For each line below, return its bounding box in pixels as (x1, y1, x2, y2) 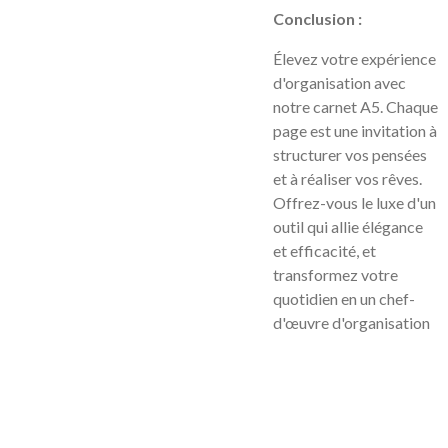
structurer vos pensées (273, 145, 427, 164)
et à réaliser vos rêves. (273, 169, 422, 188)
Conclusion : (273, 9, 362, 28)
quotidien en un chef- (273, 289, 415, 308)
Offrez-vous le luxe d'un (273, 193, 436, 212)
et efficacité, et (273, 241, 376, 260)
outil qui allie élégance (273, 217, 423, 236)
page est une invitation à (273, 121, 437, 140)
